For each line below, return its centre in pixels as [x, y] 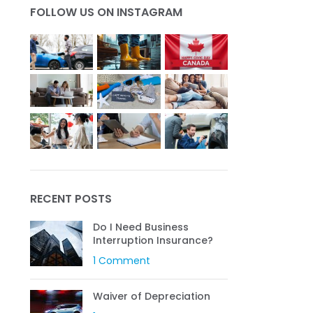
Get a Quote [89, 15]
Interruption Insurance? [153, 240]
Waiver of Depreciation [151, 296]
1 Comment [121, 260]
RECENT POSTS [71, 198]
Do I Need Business [140, 227]
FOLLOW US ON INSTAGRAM [106, 12]
